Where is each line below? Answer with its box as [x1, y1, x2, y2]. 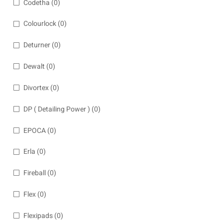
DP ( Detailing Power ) [23, 104, 90, 114]
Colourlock [23, 18, 56, 29]
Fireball [23, 168, 46, 179]
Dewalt [23, 61, 45, 72]
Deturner [23, 40, 50, 51]
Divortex [23, 82, 49, 93]
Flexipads [23, 210, 53, 221]
